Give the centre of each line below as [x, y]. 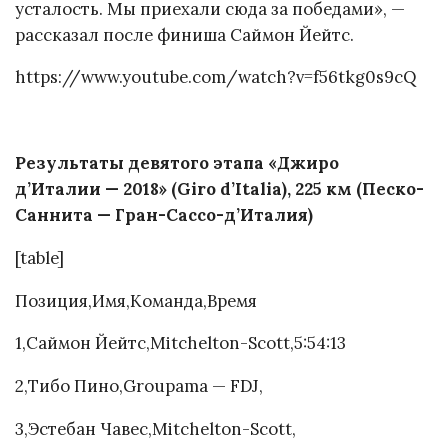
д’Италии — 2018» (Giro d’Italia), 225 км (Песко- [219, 188]
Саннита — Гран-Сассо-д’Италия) [164, 214]
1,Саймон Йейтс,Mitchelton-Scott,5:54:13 [180, 343]
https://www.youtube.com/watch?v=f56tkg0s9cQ [215, 77]
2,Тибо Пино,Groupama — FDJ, [139, 386]
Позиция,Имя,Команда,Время [136, 300]
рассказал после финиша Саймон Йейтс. [184, 34]
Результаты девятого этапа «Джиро [177, 162]
